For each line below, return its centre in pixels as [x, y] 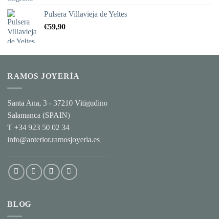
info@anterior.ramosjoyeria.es [54, 140]
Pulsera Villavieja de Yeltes [86, 14]
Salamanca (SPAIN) [39, 115]
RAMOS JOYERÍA [44, 76]
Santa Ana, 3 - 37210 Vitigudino [57, 103]
